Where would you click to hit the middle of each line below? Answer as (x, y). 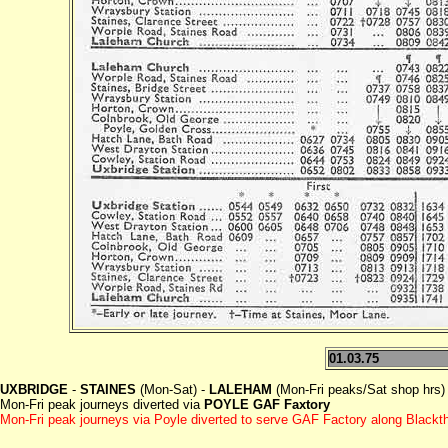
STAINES (108, 389)
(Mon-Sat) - (172, 389)
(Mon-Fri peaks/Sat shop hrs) (358, 389)
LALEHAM (240, 389)
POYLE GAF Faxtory (265, 404)
